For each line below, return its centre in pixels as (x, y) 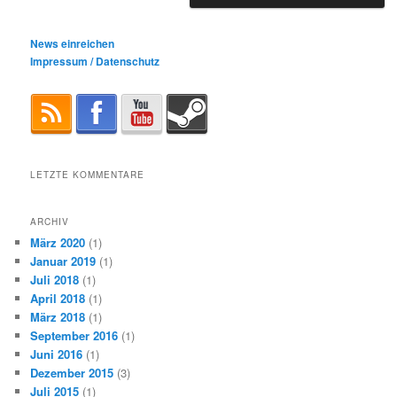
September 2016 (74, 335)
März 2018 (58, 316)
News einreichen (73, 43)
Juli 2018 (55, 279)
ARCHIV (50, 221)
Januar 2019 (63, 261)
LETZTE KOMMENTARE (88, 175)
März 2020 (58, 242)
